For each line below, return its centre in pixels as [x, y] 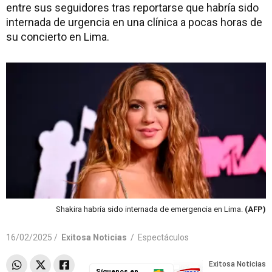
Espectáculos [163, 237]
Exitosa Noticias [94, 237]
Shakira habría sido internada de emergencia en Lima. [150, 209]
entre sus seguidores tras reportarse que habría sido [132, 8]
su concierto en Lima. [58, 37]
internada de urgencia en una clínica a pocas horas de [134, 22]
